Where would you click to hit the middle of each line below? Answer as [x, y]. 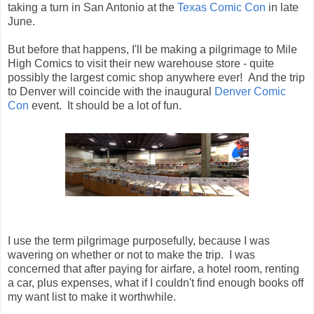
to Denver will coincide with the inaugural [111, 91]
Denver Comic [250, 91]
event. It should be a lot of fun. [105, 105]
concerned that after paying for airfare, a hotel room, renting [153, 268]
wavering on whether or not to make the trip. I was [131, 254]
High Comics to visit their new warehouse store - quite [141, 63]
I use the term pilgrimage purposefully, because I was [139, 240]
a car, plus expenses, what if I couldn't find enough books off [156, 282]
